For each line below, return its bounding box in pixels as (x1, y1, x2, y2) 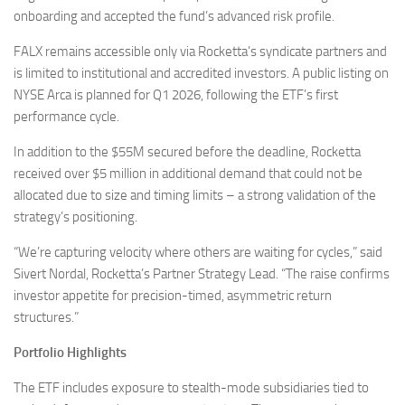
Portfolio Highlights (14, 344, 127, 361)
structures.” (14, 308, 79, 325)
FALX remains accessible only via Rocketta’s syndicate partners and (14, 42, 387, 60)
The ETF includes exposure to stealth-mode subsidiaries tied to (14, 379, 369, 396)
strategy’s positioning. (14, 208, 137, 225)
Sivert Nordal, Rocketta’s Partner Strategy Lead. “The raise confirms (14, 265, 390, 282)
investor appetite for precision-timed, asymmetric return (14, 287, 332, 304)
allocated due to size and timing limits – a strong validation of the (14, 186, 376, 203)
